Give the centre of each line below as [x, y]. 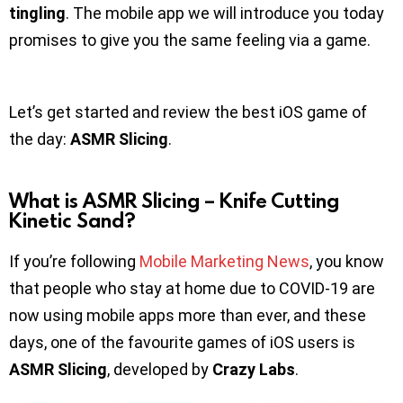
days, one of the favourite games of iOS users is [182, 343]
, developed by [160, 370]
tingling [37, 13]
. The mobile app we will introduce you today [225, 13]
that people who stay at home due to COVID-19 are [192, 289]
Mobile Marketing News [224, 262]
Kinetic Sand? [72, 220]
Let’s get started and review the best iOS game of [188, 112]
